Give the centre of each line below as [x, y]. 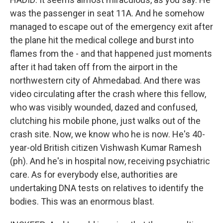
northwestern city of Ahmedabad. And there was [105, 80]
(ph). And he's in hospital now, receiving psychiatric [110, 161]
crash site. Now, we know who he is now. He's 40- [108, 134]
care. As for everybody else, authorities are [94, 174]
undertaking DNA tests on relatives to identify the [107, 188]
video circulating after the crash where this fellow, [108, 94]
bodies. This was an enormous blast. [82, 201]
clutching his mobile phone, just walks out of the [105, 121]
